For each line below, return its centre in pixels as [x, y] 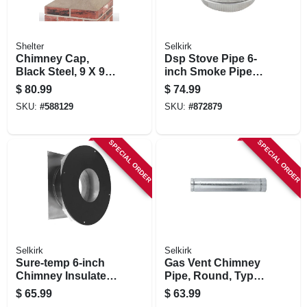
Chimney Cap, [52, 58]
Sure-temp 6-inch [60, 262]
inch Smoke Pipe [208, 71]
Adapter [185, 84]
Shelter [29, 46]
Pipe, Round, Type [212, 275]
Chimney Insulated [64, 275]
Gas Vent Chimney [212, 262]
